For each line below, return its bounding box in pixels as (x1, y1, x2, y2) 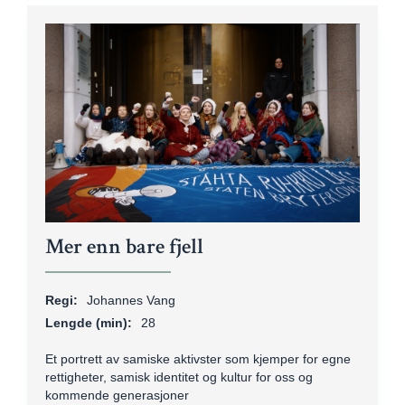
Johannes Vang (87, 293, 175, 307)
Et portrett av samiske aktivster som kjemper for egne (45, 352, 351, 366)
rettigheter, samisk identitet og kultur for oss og (45, 370, 313, 384)
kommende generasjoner (45, 388, 189, 402)
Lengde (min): (45, 316, 132, 330)
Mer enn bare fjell (45, 232, 203, 260)
